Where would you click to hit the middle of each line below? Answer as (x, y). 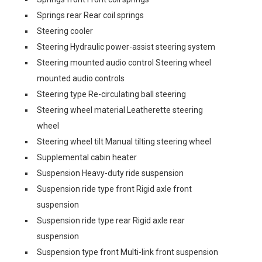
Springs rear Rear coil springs (90, 15)
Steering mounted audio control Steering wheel (124, 62)
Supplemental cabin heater (87, 157)
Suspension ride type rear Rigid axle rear (111, 220)
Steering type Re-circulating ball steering (111, 94)
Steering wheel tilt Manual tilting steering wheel (124, 141)
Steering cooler (65, 31)
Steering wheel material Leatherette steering (120, 110)
